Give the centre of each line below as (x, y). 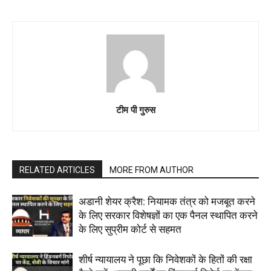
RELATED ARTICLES (57, 170)
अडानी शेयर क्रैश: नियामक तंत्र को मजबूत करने (167, 201)
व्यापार (22, 231)
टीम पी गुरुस (135, 109)
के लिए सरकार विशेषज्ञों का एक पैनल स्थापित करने (168, 215)
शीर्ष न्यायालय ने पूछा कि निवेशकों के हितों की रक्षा (165, 259)
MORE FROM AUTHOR (152, 170)
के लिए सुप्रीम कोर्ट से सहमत (130, 229)
